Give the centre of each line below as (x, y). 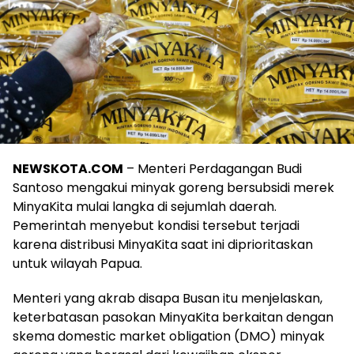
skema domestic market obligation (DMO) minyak (169, 336)
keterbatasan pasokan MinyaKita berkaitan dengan (173, 317)
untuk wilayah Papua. (77, 263)
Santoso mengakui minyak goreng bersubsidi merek (173, 187)
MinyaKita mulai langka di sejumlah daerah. (145, 206)
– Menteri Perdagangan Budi (213, 168)
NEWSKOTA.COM (68, 168)
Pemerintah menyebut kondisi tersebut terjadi (156, 225)
